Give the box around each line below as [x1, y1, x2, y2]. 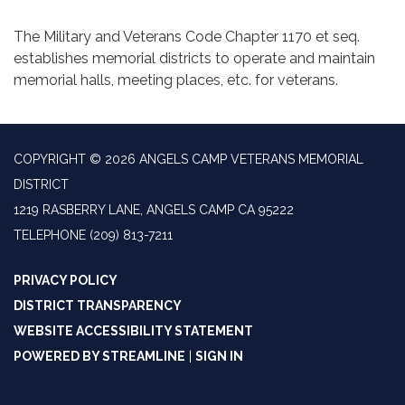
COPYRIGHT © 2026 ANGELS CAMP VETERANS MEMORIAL [14, 152, 363, 167]
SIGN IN [195, 349, 243, 364]
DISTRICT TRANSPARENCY [14, 298, 182, 314]
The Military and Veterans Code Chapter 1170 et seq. [14, 28, 360, 46]
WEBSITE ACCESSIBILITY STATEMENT [14, 324, 253, 339]
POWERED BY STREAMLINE [14, 349, 185, 364]
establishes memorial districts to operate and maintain [14, 50, 375, 68]
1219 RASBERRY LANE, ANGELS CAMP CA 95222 [14, 202, 294, 218]
